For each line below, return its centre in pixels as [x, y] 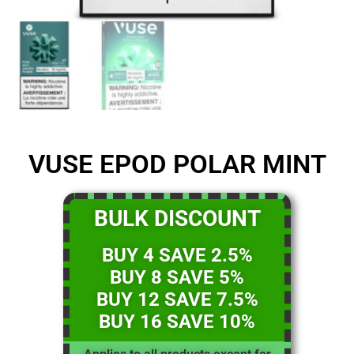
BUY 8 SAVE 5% [177, 277]
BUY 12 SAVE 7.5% [177, 299]
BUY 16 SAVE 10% [177, 321]
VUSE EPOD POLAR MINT [177, 164]
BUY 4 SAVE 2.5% [177, 255]
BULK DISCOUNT [177, 218]
